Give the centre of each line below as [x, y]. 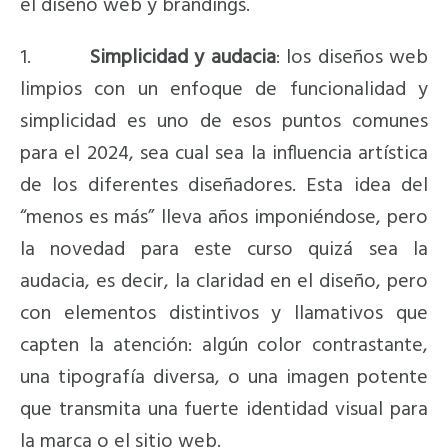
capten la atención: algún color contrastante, [224, 345]
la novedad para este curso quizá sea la [224, 249]
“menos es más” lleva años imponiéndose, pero [224, 217]
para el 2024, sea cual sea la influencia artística [224, 153]
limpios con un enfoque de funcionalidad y [224, 89]
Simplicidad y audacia [179, 57]
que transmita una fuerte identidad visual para [224, 409]
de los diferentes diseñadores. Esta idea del [224, 185]
